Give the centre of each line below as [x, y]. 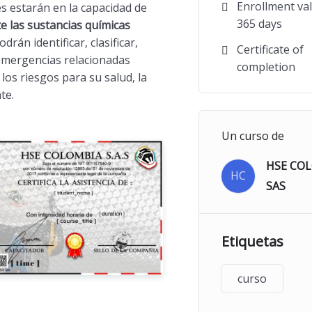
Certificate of [270, 49]
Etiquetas [252, 241]
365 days [259, 23]
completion [266, 67]
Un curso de [252, 135]
